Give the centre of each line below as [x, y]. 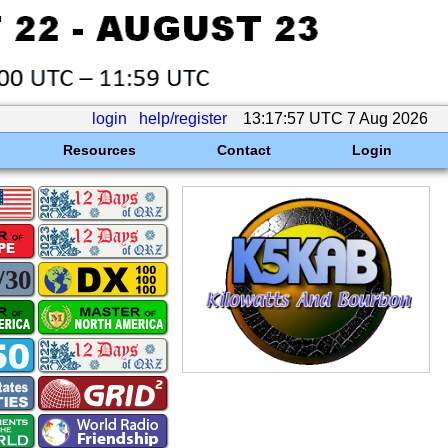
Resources [99, 150]
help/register [183, 118]
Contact [243, 150]
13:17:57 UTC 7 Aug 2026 [335, 118]
